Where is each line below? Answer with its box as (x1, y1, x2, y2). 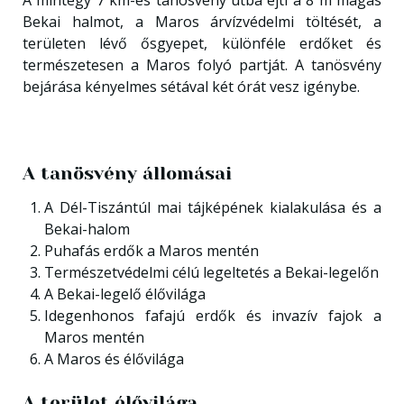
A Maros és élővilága (43, 348, 184, 369)
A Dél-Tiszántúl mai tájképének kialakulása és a (43, 197, 382, 217)
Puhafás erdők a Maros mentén (43, 240, 259, 261)
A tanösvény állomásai (22, 163, 232, 184)
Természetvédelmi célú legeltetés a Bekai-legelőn (43, 262, 379, 282)
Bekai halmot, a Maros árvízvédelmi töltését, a (22, 12, 382, 32)
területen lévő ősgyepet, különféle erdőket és (22, 33, 382, 53)
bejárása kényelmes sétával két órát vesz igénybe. (22, 77, 360, 96)
